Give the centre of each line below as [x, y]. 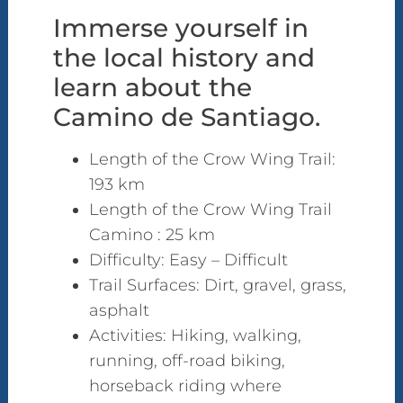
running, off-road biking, [187, 360]
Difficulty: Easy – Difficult [188, 260]
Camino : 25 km [152, 234]
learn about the [152, 87]
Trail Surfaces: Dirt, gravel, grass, [217, 285]
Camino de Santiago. [186, 116]
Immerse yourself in [180, 27]
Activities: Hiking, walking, [195, 335]
